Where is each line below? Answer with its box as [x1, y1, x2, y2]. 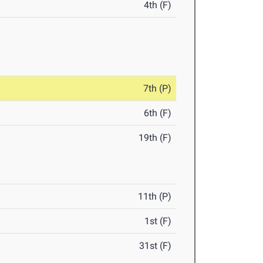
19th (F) [139, 132, 172, 144]
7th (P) [143, 83, 172, 95]
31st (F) [139, 240, 172, 252]
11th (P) [138, 191, 172, 203]
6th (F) [144, 107, 172, 119]
